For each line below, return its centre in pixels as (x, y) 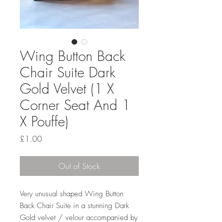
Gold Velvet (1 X (67, 88)
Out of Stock (79, 166)
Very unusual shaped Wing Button (72, 194)
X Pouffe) (44, 121)
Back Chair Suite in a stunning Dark (74, 206)
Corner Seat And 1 (75, 105)
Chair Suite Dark (68, 72)
